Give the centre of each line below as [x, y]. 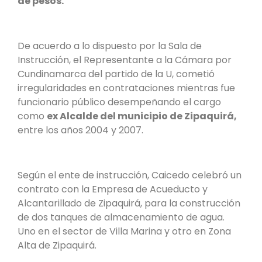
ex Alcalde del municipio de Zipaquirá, [142, 116]
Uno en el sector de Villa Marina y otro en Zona [124, 231]
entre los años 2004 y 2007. [80, 130]
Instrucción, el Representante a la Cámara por [125, 60]
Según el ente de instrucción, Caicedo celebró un [130, 175]
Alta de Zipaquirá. [57, 245]
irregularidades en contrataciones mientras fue [126, 88]
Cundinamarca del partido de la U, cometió [116, 74]
